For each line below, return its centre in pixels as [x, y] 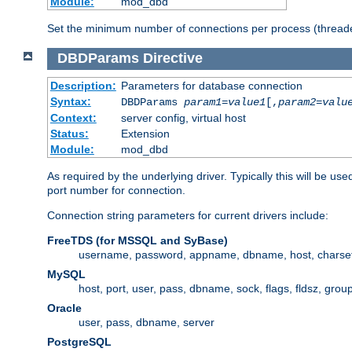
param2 [297, 102]
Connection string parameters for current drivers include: [188, 215]
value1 [246, 102]
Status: [69, 133]
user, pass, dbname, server [147, 322]
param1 [202, 102]
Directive [172, 59]
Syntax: [70, 101]
